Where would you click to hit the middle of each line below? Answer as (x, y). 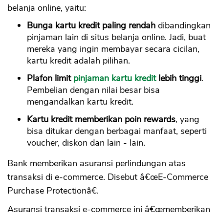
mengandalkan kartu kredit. (80, 102)
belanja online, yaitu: (47, 8)
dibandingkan (183, 26)
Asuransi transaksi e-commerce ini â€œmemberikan (109, 209)
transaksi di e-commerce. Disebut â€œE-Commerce (108, 177)
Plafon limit (50, 78)
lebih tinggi (179, 78)
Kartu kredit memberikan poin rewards (101, 120)
